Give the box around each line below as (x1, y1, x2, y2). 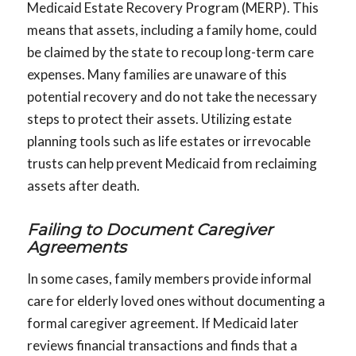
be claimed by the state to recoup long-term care (26, 44, 314, 61)
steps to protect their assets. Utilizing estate (26, 110, 292, 128)
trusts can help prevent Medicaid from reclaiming (26, 155, 317, 172)
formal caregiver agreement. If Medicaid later (26, 314, 299, 331)
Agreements (26, 238, 126, 257)
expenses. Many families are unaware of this (26, 66, 287, 83)
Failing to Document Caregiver (26, 220, 273, 240)
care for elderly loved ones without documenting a (26, 292, 325, 309)
